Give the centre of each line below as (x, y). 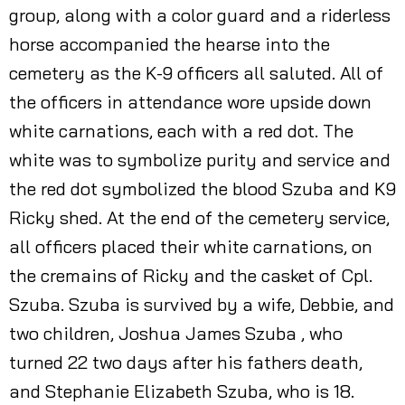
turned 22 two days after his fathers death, (186, 362)
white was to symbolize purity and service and (200, 160)
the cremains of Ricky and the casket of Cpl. (191, 275)
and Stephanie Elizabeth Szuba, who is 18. (182, 391)
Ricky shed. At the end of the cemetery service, (199, 217)
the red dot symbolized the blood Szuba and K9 (202, 188)
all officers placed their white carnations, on (191, 246)
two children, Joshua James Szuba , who (176, 333)
